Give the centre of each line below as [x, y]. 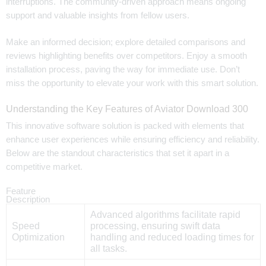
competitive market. [44, 167]
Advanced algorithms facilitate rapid [165, 214]
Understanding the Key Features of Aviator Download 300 [127, 109]
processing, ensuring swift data [155, 226]
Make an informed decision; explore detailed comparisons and [126, 42]
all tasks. [108, 248]
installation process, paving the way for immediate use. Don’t [123, 70]
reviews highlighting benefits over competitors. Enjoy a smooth [126, 56]
